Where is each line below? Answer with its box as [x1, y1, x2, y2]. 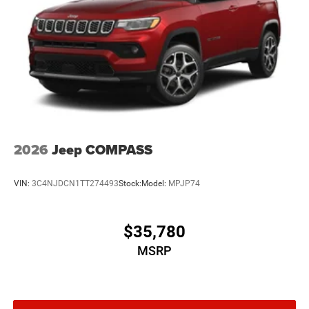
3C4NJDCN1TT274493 [32, 179, 119, 189]
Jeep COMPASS [52, 139, 152, 160]
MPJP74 [168, 179, 200, 189]
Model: [141, 179, 168, 189]
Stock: [119, 179, 141, 189]
